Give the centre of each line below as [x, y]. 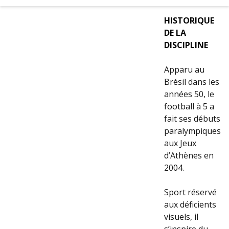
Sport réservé [190, 192]
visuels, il [181, 216]
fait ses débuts [192, 118]
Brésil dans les [192, 82]
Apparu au [184, 69]
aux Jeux [180, 143]
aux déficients [190, 204]
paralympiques [192, 131]
